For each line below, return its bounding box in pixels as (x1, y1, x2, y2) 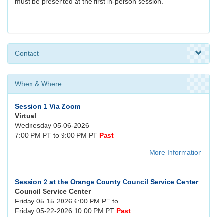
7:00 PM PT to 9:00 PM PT (15, 131, 99, 139)
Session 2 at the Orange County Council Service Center (15, 178, 198, 186)
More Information (149, 148, 202, 156)
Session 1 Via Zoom (15, 102, 80, 110)
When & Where (15, 80, 62, 88)
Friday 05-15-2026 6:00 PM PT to (15, 197, 118, 205)
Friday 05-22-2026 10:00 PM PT (15, 207, 116, 215)
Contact (15, 49, 39, 58)
